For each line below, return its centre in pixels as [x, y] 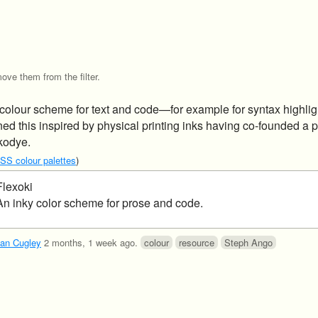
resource [197, 242]
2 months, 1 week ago [89, 242]
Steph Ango [248, 242]
